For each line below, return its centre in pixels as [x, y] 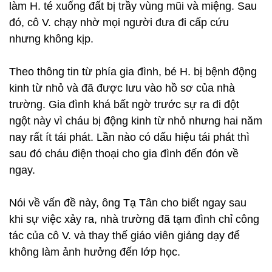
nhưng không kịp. [51, 39]
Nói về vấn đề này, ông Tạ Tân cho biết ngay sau [128, 203]
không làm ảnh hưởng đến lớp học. [95, 252]
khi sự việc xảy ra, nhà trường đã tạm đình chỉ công [134, 219]
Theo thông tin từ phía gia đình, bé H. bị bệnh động [133, 72]
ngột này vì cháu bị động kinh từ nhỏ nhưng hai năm [136, 121]
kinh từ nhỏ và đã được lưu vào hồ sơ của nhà [122, 88]
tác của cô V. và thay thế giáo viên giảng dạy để [124, 236]
